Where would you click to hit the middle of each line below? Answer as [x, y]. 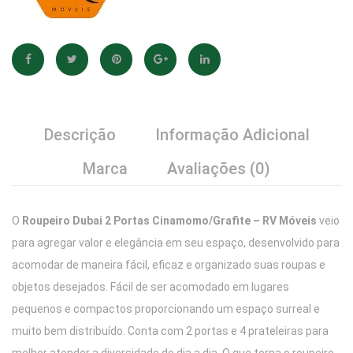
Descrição [80, 135]
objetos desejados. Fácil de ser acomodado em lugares [150, 287]
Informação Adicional [232, 135]
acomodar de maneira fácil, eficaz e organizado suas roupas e [169, 265]
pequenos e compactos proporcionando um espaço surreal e [166, 309]
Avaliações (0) [219, 169]
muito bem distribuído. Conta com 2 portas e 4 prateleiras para [170, 331]
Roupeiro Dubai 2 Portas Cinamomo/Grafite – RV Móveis [169, 221]
